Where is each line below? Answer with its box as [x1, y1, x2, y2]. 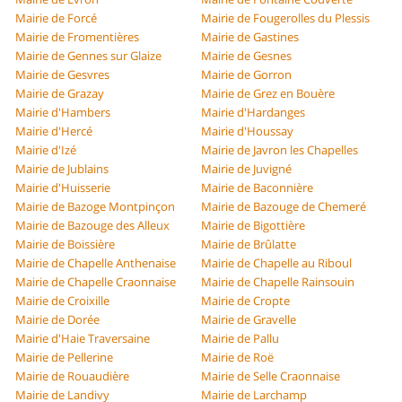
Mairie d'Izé [15, 142, 77, 159]
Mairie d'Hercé [15, 123, 93, 140]
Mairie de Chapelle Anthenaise [15, 255, 177, 272]
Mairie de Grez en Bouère [201, 85, 335, 102]
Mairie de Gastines [201, 29, 299, 46]
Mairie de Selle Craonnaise [201, 368, 340, 385]
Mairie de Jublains [15, 161, 109, 178]
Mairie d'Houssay [201, 123, 293, 140]
